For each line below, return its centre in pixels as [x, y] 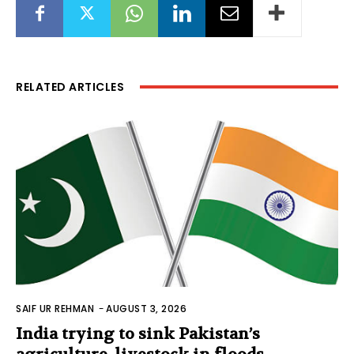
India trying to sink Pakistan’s [138, 333]
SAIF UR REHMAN [55, 308]
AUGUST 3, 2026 [146, 308]
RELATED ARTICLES [70, 87]
